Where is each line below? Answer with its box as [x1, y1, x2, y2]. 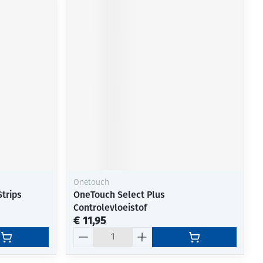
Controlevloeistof [73, 201, 148, 213]
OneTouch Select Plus [73, 188, 166, 200]
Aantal [73, 226, 101, 238]
